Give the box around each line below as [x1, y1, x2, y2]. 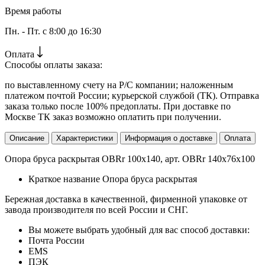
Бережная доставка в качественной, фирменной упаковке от [5, 193, 247, 204]
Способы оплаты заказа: [5, 59, 102, 70]
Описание [9, 133, 44, 143]
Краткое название [28, 173, 102, 184]
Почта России [28, 235, 85, 245]
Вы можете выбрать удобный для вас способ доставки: [28, 224, 250, 235]
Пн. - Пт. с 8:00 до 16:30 [5, 25, 101, 36]
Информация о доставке [125, 133, 212, 143]
